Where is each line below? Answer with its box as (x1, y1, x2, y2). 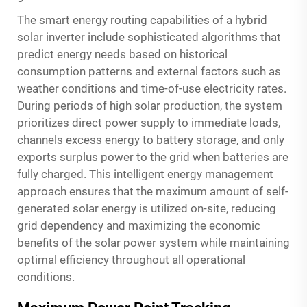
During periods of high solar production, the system (17, 98, 282, 112)
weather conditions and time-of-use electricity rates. (17, 81, 286, 95)
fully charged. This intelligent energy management (17, 167, 273, 181)
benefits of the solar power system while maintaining (17, 235, 290, 249)
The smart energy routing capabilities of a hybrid (17, 12, 267, 27)
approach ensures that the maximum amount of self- (17, 184, 288, 198)
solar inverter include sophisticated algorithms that (17, 29, 281, 44)
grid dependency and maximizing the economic (17, 218, 260, 232)
